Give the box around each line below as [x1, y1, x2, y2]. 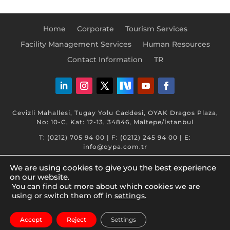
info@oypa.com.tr [83, 143, 147, 151]
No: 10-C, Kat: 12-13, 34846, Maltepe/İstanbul [36, 118, 194, 126]
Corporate [76, 24, 114, 34]
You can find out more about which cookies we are [12, 182, 200, 191]
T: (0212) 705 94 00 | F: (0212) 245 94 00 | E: [39, 133, 191, 142]
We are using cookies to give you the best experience [10, 163, 216, 172]
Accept [20, 216, 42, 223]
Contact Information [67, 55, 143, 65]
